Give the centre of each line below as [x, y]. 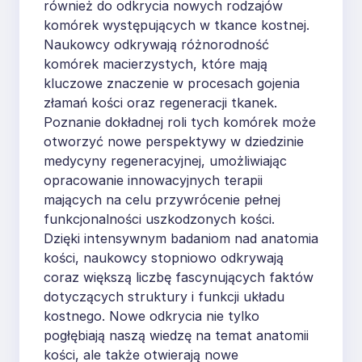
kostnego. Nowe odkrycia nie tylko [152, 316]
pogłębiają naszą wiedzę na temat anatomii [176, 335]
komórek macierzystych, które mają [156, 63]
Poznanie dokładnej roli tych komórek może [180, 122]
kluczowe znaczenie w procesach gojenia [172, 83]
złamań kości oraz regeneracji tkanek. [160, 102]
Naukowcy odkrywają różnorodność [156, 44]
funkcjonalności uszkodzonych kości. [159, 219]
